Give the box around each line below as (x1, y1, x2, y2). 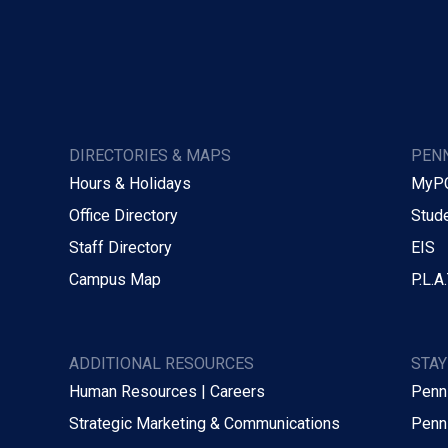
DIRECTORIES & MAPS (68, 145, 231, 165)
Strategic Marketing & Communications (68, 413, 340, 433)
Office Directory (68, 205, 178, 225)
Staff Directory (68, 237, 172, 257)
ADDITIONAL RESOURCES (68, 353, 254, 373)
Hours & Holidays (68, 173, 191, 193)
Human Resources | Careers (68, 381, 265, 401)
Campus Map (68, 269, 161, 289)
